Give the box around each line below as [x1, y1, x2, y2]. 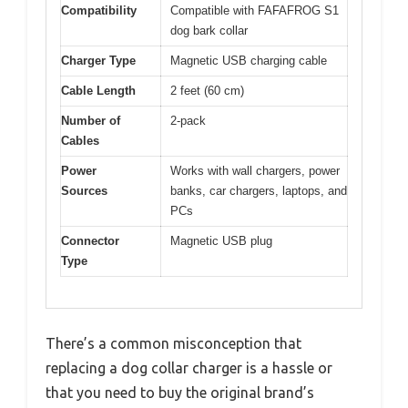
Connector [61, 233, 119, 248]
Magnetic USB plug [170, 233, 272, 248]
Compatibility [61, 3, 137, 17]
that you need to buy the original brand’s [46, 384, 314, 402]
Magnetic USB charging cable [170, 53, 327, 67]
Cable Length [61, 83, 136, 97]
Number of [61, 113, 120, 127]
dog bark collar [170, 23, 248, 37]
